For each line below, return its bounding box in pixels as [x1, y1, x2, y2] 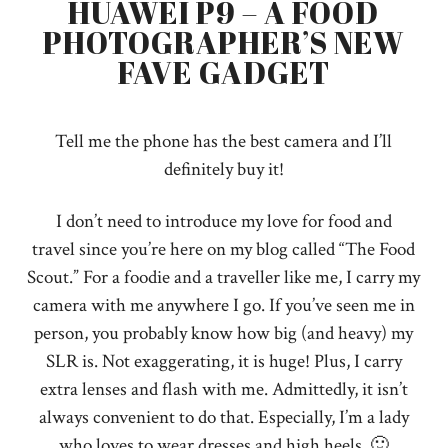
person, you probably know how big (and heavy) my [34, 321, 414, 347]
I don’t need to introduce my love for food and [55, 209, 392, 235]
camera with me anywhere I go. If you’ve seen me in [32, 293, 415, 319]
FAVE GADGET [117, 51, 330, 93]
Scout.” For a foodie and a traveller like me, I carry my [27, 265, 421, 291]
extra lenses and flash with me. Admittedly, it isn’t [39, 377, 408, 403]
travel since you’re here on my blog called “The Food [32, 237, 416, 263]
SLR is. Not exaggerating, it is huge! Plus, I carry [45, 349, 402, 375]
